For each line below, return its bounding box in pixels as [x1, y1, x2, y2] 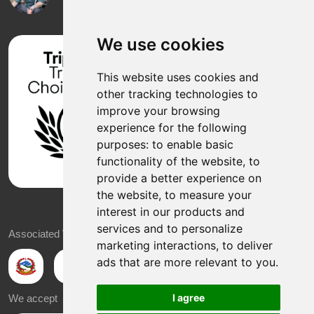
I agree [172, 292, 205, 303]
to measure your [164, 188, 252, 202]
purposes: [96, 137, 152, 151]
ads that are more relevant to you [96, 255, 275, 269]
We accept [8, 292, 57, 305]
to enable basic [151, 137, 233, 151]
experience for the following [96, 121, 247, 135]
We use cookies [96, 34, 224, 55]
